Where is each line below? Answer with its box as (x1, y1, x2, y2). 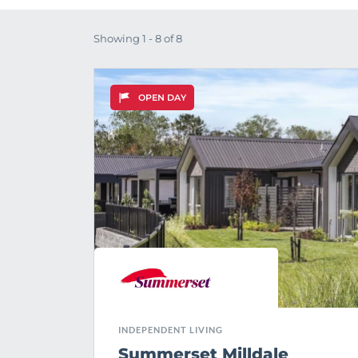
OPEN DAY (138, 91, 186, 103)
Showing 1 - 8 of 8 (93, 32, 182, 45)
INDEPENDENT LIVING (118, 324, 223, 336)
